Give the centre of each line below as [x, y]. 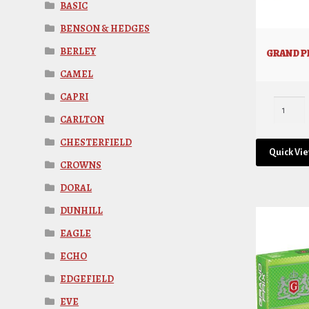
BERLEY [78, 51]
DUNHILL [82, 210]
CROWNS [81, 165]
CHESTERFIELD [96, 142]
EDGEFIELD [87, 279]
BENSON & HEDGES [105, 28]
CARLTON [82, 119]
